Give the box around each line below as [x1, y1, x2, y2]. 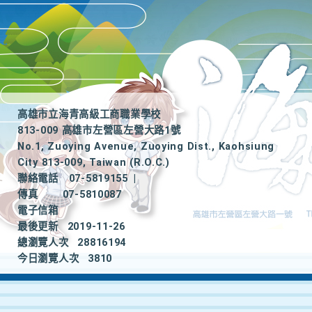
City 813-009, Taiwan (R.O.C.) [17, 157, 170, 169]
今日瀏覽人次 [17, 253, 79, 265]
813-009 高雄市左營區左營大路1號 [17, 125, 181, 136]
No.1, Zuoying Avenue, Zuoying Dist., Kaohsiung [17, 141, 275, 153]
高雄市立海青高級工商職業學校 [17, 109, 162, 120]
